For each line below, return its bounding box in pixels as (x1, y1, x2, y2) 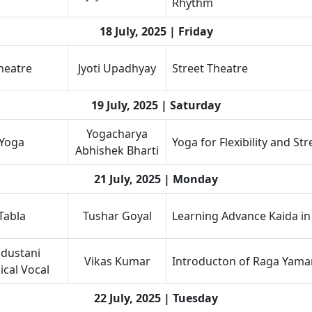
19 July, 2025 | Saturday (91, 97, 221, 113)
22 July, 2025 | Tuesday (94, 290, 218, 306)
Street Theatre (172, 61, 248, 76)
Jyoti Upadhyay (78, 61, 156, 76)
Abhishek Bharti (75, 143, 159, 158)
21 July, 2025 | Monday (94, 171, 218, 187)
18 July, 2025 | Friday (99, 24, 213, 39)
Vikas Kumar (84, 253, 150, 269)
